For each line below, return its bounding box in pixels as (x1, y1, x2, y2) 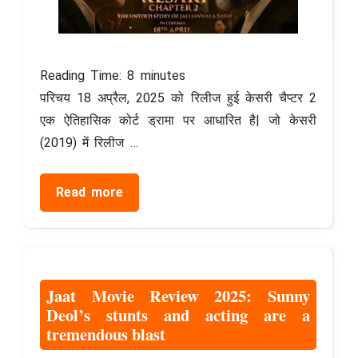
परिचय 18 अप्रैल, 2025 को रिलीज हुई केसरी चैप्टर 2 (40, 90, 316, 106)
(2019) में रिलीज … (40, 135, 138, 151)
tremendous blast (46, 322, 166, 347)
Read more (56, 185, 124, 201)
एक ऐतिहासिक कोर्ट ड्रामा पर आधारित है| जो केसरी (40, 113, 316, 129)
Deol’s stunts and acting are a (46, 303, 310, 328)
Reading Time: (40, 68, 128, 84)
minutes (140, 68, 185, 84)
